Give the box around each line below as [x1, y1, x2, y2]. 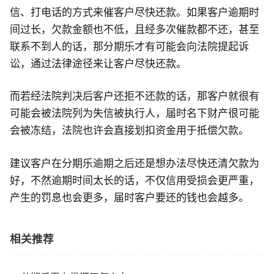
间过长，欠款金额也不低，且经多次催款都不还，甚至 [10, 23, 259, 35]
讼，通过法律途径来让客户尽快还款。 [10, 57, 187, 70]
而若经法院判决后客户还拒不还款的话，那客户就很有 [10, 90, 259, 102]
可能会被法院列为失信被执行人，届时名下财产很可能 [10, 107, 259, 119]
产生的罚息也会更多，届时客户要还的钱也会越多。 [10, 191, 249, 204]
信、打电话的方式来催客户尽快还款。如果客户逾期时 [10, 6, 259, 18]
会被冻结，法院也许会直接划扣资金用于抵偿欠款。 [10, 124, 249, 136]
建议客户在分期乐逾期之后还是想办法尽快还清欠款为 [10, 157, 259, 169]
